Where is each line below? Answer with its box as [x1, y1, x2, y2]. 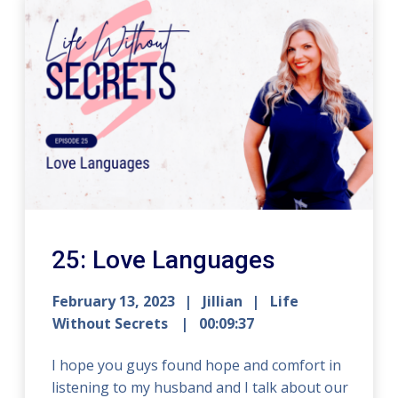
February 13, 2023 [52, 291, 176, 311]
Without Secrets [52, 313, 172, 333]
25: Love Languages [52, 244, 276, 275]
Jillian [203, 291, 243, 311]
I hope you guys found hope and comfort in [52, 354, 342, 375]
